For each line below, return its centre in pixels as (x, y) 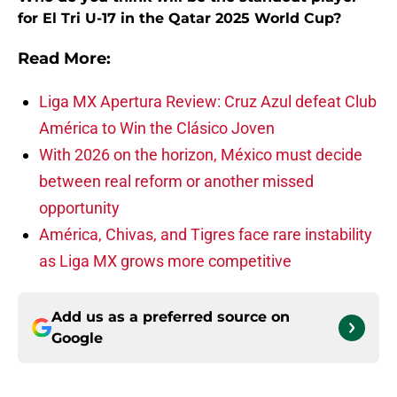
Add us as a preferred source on (171, 317)
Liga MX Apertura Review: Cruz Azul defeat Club (208, 102)
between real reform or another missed (176, 182)
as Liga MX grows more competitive (165, 261)
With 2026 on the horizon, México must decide (201, 155)
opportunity (79, 208)
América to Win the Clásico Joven (159, 128)
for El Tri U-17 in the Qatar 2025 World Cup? (179, 19)
